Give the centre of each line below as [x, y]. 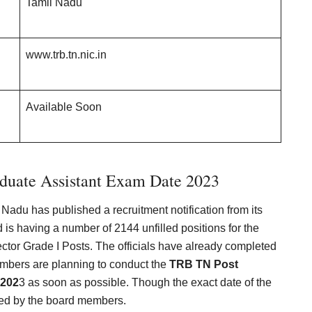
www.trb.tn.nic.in [66, 55]
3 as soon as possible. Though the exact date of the [145, 282]
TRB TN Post [204, 264]
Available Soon [64, 107]
